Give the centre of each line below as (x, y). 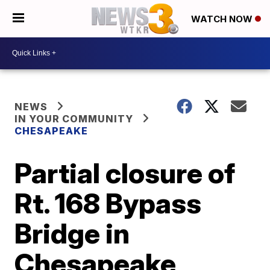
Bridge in (72, 233)
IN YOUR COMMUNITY (74, 118)
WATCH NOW (223, 19)
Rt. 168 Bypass (108, 203)
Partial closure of (125, 173)
